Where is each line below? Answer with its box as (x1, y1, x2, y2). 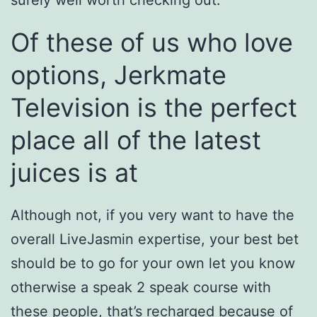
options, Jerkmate (11, 59, 226, 91)
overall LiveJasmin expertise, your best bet (11, 231, 299, 248)
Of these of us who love (11, 27, 293, 59)
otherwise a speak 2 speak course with (11, 279, 271, 296)
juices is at (11, 157, 138, 189)
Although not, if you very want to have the (11, 207, 294, 224)
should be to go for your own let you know (11, 255, 295, 272)
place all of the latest (11, 125, 261, 156)
